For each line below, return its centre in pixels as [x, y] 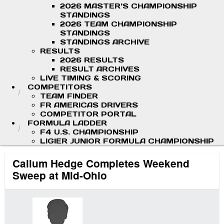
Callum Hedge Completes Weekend [101, 163]
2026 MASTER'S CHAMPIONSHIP [128, 6]
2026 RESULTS [92, 60]
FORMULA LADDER [67, 123]
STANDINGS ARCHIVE [105, 42]
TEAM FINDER [69, 96]
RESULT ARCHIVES [100, 69]
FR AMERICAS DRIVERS [89, 105]
